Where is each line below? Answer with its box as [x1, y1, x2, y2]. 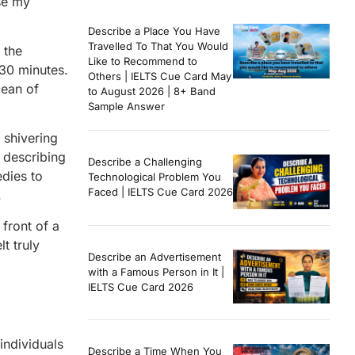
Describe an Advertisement [88, 250, 221, 263]
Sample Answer [88, 100, 165, 113]
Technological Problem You [88, 170, 221, 184]
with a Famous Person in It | [88, 265, 224, 278]
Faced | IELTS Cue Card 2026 [88, 185, 233, 199]
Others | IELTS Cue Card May [88, 70, 231, 83]
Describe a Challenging [88, 155, 202, 169]
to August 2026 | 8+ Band [88, 85, 216, 98]
